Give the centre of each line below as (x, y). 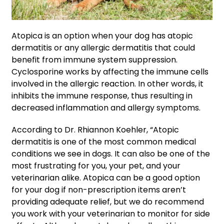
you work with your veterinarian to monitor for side (111, 213)
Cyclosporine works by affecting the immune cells (110, 71)
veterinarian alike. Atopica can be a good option (106, 177)
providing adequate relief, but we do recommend (108, 201)
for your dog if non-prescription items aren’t (99, 189)
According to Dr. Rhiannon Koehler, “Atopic (95, 129)
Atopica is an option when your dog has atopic (102, 35)
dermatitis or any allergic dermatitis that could (103, 47)
